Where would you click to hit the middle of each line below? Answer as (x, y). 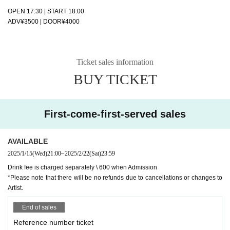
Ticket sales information (115, 62)
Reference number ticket (53, 222)
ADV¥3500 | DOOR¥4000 (44, 21)
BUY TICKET (115, 79)
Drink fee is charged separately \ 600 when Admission (82, 167)
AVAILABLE (28, 141)
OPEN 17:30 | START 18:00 (46, 11)
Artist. (15, 188)
